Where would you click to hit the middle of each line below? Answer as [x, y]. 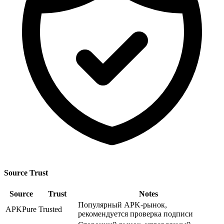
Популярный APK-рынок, [122, 205]
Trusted [50, 209]
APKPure [21, 209]
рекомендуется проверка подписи [135, 214]
